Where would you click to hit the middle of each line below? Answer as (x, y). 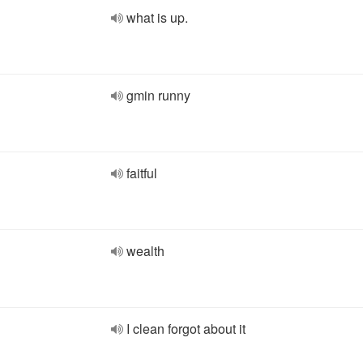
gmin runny (158, 95)
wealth (145, 251)
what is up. (157, 17)
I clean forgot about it (186, 329)
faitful (142, 173)
